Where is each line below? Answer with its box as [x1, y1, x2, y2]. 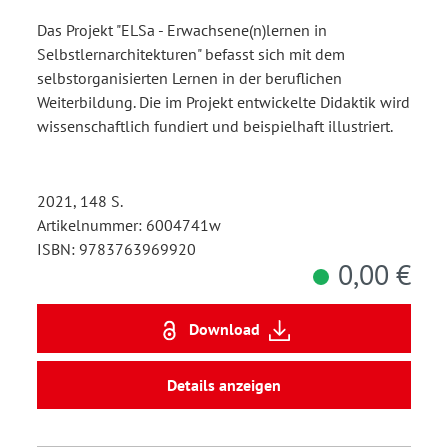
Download [188, 318, 260, 339]
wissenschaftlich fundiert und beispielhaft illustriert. [37, 116, 393, 137]
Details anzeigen [167, 375, 281, 396]
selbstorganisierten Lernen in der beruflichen [37, 68, 342, 89]
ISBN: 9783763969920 [37, 239, 196, 260]
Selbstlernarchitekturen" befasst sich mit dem [37, 44, 345, 65]
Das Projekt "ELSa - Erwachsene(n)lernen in [37, 20, 327, 41]
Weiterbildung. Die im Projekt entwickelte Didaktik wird [37, 92, 410, 113]
